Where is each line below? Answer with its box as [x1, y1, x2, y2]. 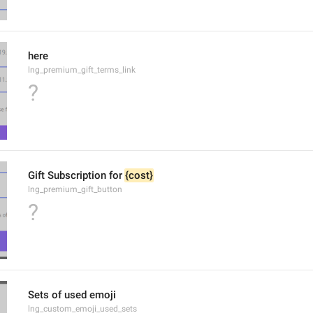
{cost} [125, 169, 153, 182]
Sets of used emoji [28, 289, 116, 301]
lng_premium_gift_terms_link [28, 65, 136, 75]
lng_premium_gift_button [28, 184, 122, 194]
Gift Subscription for [28, 169, 125, 182]
